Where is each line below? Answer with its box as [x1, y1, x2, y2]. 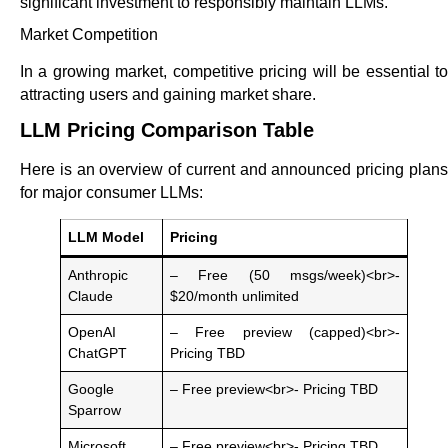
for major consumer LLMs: [20, 183, 203, 201]
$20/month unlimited [170, 288, 300, 305]
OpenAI [68, 324, 117, 341]
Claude [68, 288, 114, 305]
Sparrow [68, 402, 122, 419]
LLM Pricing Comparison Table [20, 118, 314, 141]
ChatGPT [68, 345, 128, 362]
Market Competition [20, 25, 158, 43]
